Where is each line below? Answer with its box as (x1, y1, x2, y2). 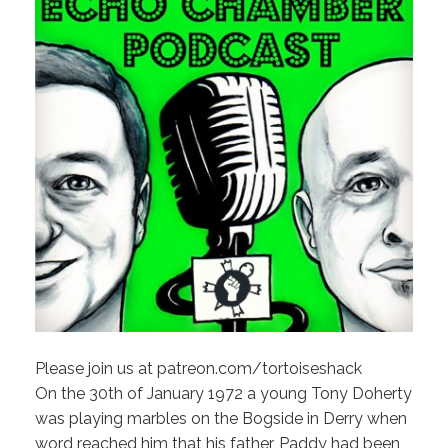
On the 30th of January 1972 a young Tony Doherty (35, 383, 412, 403)
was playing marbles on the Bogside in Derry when (35, 408, 407, 428)
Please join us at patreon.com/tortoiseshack (35, 358, 362, 378)
